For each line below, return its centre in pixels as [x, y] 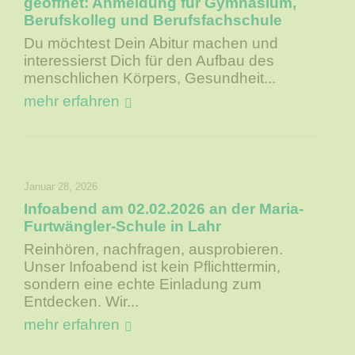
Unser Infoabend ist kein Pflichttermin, [153, 267]
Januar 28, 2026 [61, 187]
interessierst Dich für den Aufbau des [149, 61]
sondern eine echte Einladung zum [143, 284]
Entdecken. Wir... [82, 302]
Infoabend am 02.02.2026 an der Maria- [164, 209]
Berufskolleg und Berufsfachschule [153, 21]
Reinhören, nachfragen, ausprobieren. [154, 250]
